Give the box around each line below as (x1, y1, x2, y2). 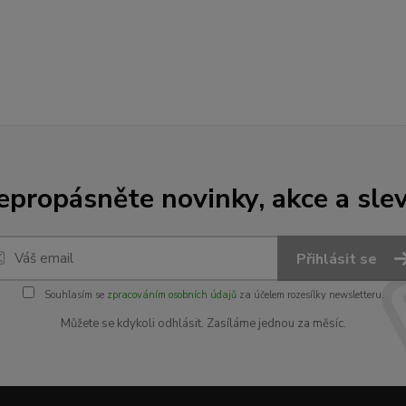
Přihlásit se (296, 249, 381, 270)
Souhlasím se (41, 288, 107, 303)
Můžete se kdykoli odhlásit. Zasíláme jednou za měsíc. (60, 315, 346, 333)
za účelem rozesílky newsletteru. (236, 288, 384, 303)
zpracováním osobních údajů (106, 288, 237, 303)
